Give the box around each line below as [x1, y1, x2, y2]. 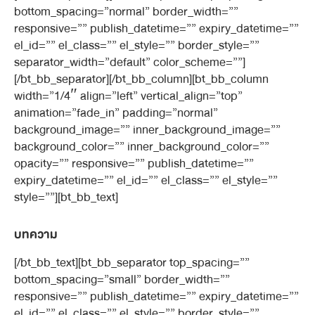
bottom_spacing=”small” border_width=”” [14, 269, 230, 290]
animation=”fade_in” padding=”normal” [14, 103, 218, 123]
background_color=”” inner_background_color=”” [14, 136, 269, 157]
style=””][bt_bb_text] [14, 187, 118, 207]
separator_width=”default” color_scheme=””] [14, 52, 245, 72]
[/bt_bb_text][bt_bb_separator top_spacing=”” [14, 252, 250, 273]
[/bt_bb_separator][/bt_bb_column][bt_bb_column [14, 69, 269, 89]
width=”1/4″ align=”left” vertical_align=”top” [14, 86, 243, 106]
